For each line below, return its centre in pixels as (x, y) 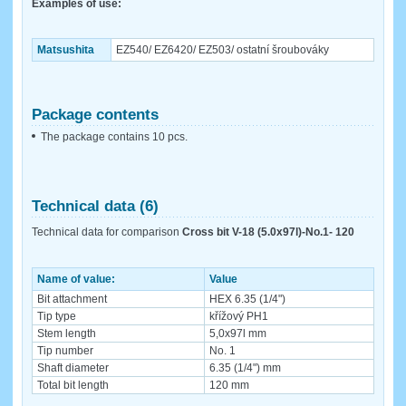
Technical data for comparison (107, 232)
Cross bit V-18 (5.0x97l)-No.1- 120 (268, 232)
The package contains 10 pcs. (114, 136)
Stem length (67, 333)
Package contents (95, 114)
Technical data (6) (95, 206)
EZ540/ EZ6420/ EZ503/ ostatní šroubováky (222, 49)
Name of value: (76, 279)
